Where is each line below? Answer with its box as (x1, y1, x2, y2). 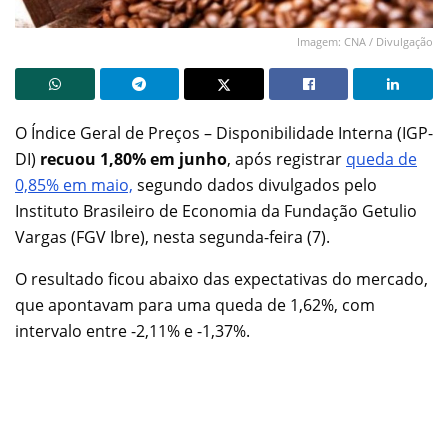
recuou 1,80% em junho (40, 147, 227, 170)
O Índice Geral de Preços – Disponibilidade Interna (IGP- (15, 121, 433, 144)
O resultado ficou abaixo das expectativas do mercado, (15, 267, 428, 290)
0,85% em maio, (15, 173, 133, 196)
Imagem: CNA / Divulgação (297, 33, 433, 49)
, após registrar (227, 147, 346, 170)
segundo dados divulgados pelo (133, 173, 377, 196)
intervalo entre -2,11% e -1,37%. (15, 319, 250, 342)
